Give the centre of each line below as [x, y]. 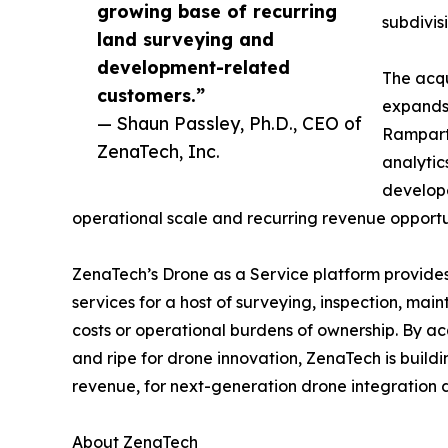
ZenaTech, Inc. [158, 151]
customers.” [151, 95]
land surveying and [185, 39]
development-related [193, 67]
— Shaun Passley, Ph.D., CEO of [229, 123]
